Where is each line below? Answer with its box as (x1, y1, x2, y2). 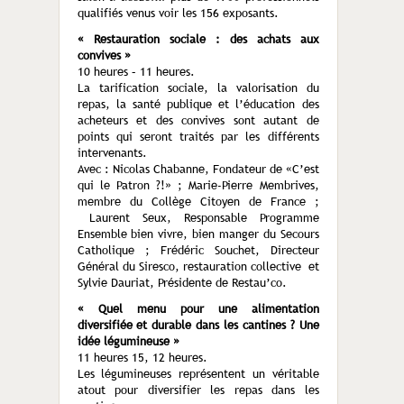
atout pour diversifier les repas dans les (77, 382, 319, 397)
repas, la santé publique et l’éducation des (77, 96, 319, 111)
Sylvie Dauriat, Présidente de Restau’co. (77, 275, 287, 289)
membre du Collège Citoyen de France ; (77, 194, 319, 208)
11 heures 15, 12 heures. (77, 350, 207, 364)
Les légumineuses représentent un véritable (77, 366, 319, 381)
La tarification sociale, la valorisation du (77, 80, 319, 95)
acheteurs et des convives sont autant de (77, 113, 319, 127)
